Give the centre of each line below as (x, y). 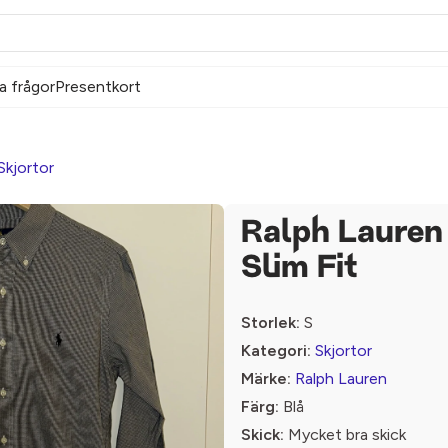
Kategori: (276, 350)
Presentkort (98, 86)
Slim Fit (299, 269)
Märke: (266, 378)
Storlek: (270, 322)
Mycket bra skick (345, 434)
